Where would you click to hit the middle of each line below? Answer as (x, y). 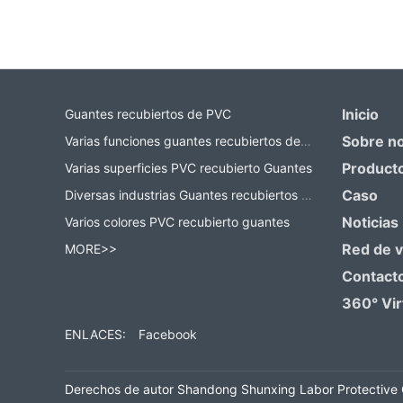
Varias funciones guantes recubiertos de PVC (306, 141)
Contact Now (164, 43)
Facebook (168, 335)
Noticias (370, 223)
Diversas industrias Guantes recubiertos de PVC (307, 195)
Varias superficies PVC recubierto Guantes (188, 168)
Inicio (360, 115)
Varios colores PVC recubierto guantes (177, 222)
